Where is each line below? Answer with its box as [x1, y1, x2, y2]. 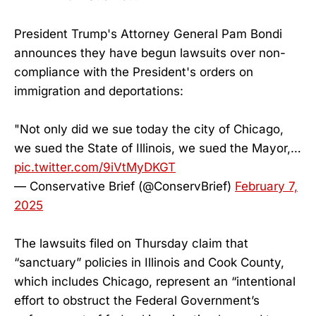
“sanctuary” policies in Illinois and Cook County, [14, 255, 284, 269]
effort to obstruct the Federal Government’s [14, 293, 260, 308]
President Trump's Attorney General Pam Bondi [14, 26, 282, 41]
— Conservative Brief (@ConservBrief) [14, 178, 235, 193]
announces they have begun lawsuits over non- [14, 45, 286, 60]
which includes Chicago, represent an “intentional [14, 274, 296, 288]
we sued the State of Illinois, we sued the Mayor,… [14, 140, 301, 155]
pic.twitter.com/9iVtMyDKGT [14, 159, 176, 174]
